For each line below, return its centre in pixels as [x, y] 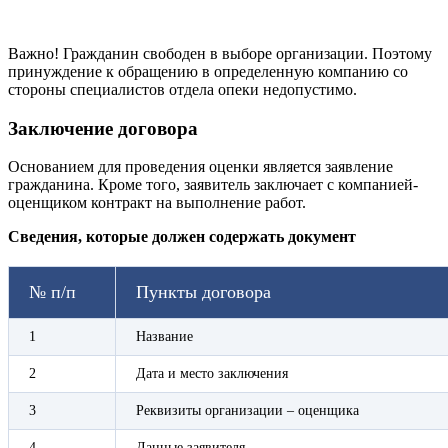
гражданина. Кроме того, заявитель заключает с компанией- [213, 185]
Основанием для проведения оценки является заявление [200, 167]
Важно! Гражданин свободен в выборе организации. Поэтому [220, 53]
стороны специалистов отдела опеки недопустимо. [182, 89]
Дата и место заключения [212, 374]
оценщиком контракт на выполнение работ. [157, 203]
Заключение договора [103, 128]
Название [164, 337]
